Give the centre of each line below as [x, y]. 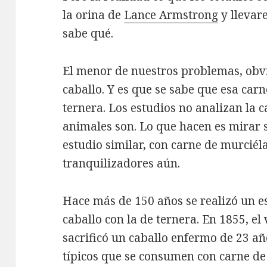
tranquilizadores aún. [122, 164]
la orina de [94, 15]
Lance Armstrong [171, 15]
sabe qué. [88, 34]
